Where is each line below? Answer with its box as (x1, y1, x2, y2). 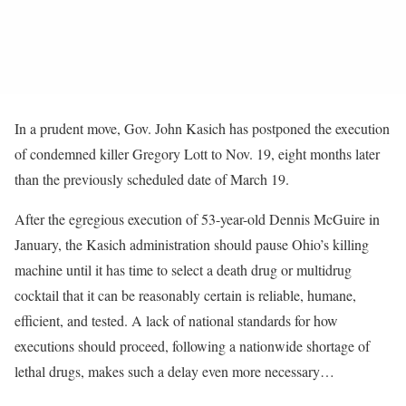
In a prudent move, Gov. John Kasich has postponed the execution (14, 119, 390, 139)
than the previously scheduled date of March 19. (14, 169, 289, 189)
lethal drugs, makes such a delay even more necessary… (14, 362, 334, 382)
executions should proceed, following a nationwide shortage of (14, 336, 370, 356)
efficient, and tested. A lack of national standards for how (14, 311, 338, 331)
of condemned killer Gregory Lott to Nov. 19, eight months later (14, 144, 380, 164)
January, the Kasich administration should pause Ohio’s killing (14, 235, 369, 255)
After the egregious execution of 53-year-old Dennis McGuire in (14, 209, 380, 229)
